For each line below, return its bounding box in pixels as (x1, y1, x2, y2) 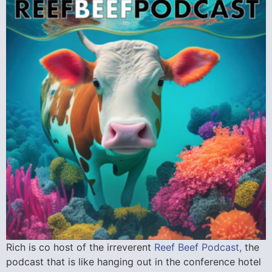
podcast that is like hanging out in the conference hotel (6, 255, 261, 268)
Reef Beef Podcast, (154, 240, 242, 253)
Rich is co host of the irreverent (6, 240, 154, 253)
